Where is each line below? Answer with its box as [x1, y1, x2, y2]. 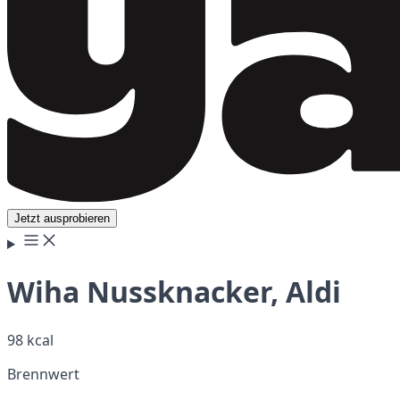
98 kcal [7, 329, 54, 350]
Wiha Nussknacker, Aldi [7, 272, 341, 312]
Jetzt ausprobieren [14, 212, 110, 225]
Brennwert [7, 363, 79, 384]
